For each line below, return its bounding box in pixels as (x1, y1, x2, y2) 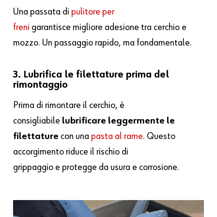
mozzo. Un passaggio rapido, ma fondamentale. (13, 38, 192, 48)
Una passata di (13, 7, 70, 17)
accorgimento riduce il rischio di (13, 147, 129, 157)
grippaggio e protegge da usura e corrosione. (13, 162, 180, 172)
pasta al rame (91, 131, 143, 141)
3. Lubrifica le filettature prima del (13, 70, 170, 80)
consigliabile (13, 116, 62, 126)
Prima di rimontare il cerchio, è (13, 100, 125, 110)
